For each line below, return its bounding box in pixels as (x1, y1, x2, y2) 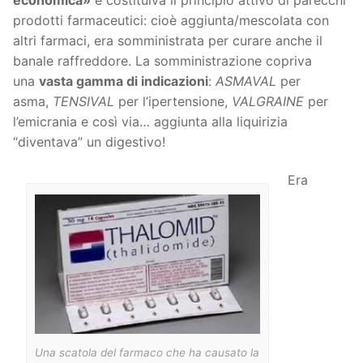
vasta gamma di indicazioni (39, 72, 208, 89)
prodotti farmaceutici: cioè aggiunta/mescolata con (13, 11, 329, 28)
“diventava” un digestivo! (13, 133, 165, 150)
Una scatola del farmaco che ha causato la (35, 346, 259, 360)
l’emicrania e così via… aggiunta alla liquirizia (13, 113, 288, 130)
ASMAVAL (216, 72, 276, 89)
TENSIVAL (53, 92, 114, 109)
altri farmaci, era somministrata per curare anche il (13, 32, 322, 49)
